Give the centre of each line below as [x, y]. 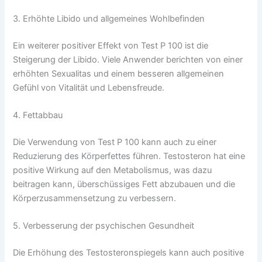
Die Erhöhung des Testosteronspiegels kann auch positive [129, 253]
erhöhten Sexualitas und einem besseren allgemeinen [119, 73]
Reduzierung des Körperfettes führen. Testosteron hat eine [129, 156]
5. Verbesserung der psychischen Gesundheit [104, 226]
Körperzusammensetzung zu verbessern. [95, 198]
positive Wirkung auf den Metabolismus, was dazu [113, 170]
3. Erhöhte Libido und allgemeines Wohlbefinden [109, 18]
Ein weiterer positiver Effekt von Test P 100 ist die [111, 45]
